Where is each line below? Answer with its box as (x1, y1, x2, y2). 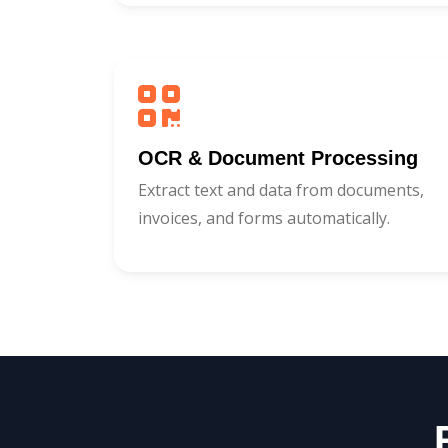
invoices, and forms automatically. (138, 206, 390, 229)
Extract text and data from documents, (138, 178, 424, 201)
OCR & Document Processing (138, 146, 418, 169)
